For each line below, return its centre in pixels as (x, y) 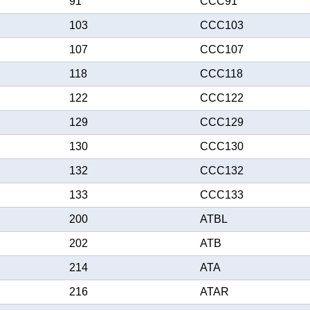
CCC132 (222, 171)
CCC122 (222, 98)
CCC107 (222, 49)
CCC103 (222, 25)
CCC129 (222, 122)
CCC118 (221, 74)
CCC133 (222, 195)
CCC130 (222, 146)
